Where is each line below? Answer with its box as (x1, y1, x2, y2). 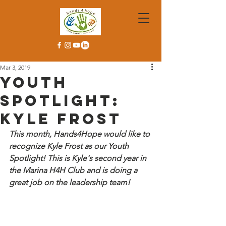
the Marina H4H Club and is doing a (9, 165, 139, 175)
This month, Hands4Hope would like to (9, 129, 152, 139)
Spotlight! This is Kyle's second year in (9, 153, 148, 163)
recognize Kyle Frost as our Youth (9, 141, 131, 151)
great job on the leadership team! (9, 178, 130, 187)
